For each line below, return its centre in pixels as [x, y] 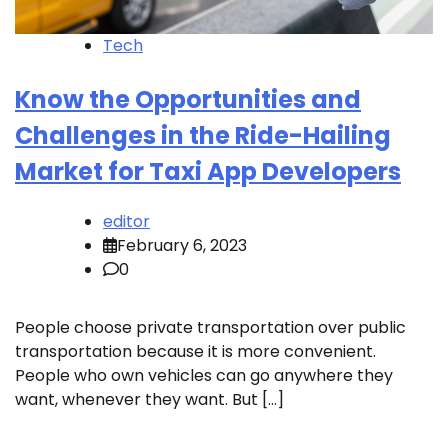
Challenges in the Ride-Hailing [203, 135]
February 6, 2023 [182, 245]
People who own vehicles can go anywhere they [204, 375]
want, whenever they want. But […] [149, 399]
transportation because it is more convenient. [195, 351]
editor [126, 221]
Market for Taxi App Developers [208, 171]
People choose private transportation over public [210, 327]
